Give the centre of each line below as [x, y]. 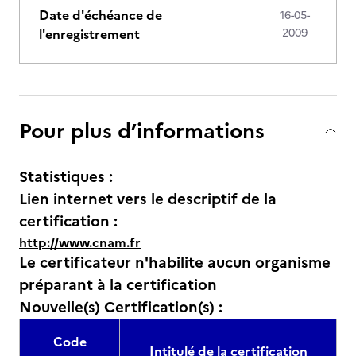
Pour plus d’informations [142, 131]
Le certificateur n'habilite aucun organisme [175, 263]
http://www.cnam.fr [80, 242]
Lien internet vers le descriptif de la [148, 199]
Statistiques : [66, 177]
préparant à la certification [118, 285]
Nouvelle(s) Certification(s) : [121, 307]
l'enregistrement [89, 34]
